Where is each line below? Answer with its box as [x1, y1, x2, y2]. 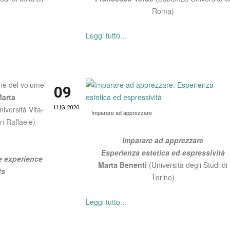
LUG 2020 [54, 104, 80, 111]
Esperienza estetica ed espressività [101, 147, 225, 158]
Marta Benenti [98, 160, 149, 170]
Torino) [151, 172, 175, 182]
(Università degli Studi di [149, 160, 228, 170]
